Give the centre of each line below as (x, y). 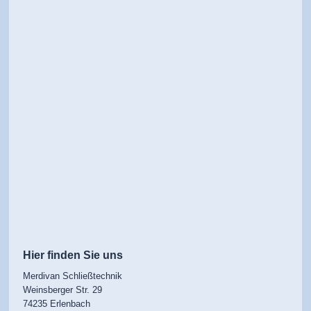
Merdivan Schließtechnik (73, 276)
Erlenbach (70, 304)
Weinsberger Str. (57, 290)
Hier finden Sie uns (73, 255)
